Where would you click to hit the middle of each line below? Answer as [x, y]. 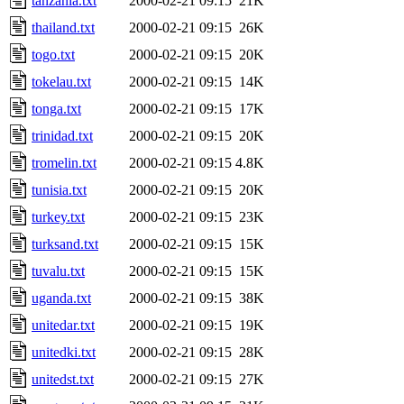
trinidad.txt [62, 135]
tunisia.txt [59, 189]
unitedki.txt [64, 352]
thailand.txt [63, 27]
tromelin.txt [64, 162]
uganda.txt [61, 298]
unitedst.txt [63, 379]
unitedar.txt [63, 325]
